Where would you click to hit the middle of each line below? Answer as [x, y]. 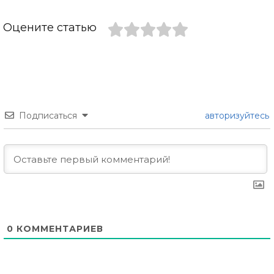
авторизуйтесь [236, 115]
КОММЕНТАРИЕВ [58, 228]
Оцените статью [50, 28]
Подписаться [48, 115]
